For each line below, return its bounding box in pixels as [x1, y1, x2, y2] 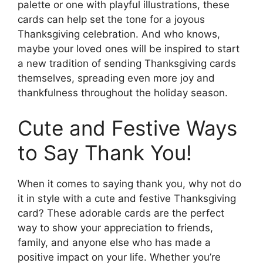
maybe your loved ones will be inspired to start [18, 43, 240, 55]
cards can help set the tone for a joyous [18, 14, 205, 26]
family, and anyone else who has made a [18, 236, 211, 248]
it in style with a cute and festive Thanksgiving [18, 192, 236, 204]
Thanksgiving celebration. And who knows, [18, 28, 220, 41]
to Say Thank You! [18, 140, 192, 165]
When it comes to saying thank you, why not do [18, 177, 241, 190]
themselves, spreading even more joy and [18, 72, 215, 85]
